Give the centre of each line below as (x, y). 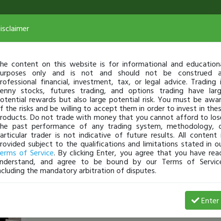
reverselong (48, 192)
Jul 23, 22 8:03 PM (101, 193)
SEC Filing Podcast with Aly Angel (97, 212)
